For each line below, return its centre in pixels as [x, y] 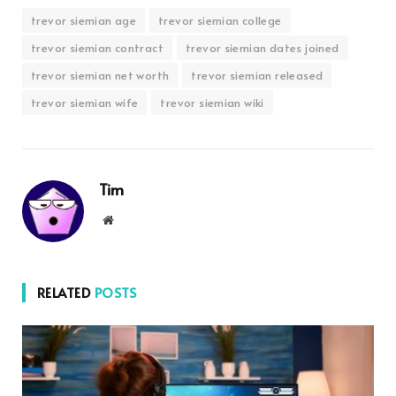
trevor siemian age [84, 21]
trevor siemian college [220, 21]
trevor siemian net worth [100, 76]
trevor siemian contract [97, 48]
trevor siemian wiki [212, 103]
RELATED [66, 293]
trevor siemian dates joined [262, 48]
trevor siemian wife [85, 103]
